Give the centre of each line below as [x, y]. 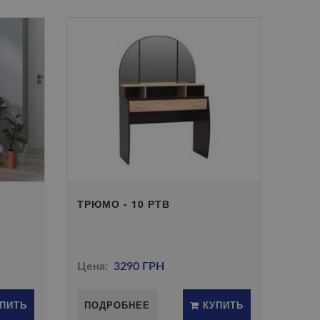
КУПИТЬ [221, 305]
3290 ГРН [139, 266]
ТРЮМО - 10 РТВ [124, 204]
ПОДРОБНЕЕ [117, 305]
